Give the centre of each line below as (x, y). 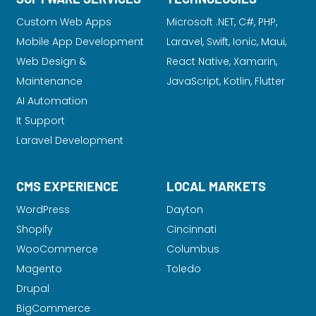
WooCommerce (57, 249)
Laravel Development (70, 140)
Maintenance (50, 81)
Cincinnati (192, 229)
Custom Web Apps (64, 22)
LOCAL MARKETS (216, 186)
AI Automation (52, 101)
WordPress (43, 209)
